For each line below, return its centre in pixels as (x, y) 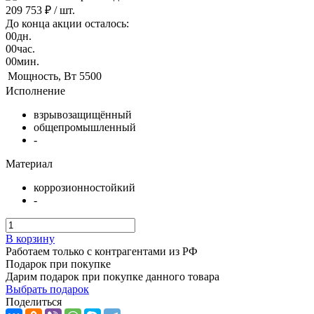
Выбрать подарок (47, 289)
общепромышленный (85, 127)
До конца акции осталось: (67, 23)
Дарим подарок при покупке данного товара (112, 276)
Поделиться (34, 301)
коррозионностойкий (84, 187)
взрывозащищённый (83, 114)
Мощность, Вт (42, 76)
